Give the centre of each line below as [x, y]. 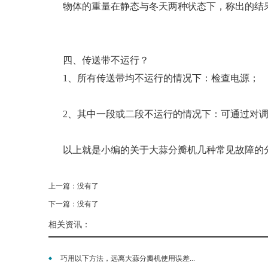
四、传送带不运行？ [106, 60]
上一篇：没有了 [74, 186]
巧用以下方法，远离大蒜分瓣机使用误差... [128, 259]
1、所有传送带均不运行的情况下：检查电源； [161, 78]
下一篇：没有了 [74, 204]
